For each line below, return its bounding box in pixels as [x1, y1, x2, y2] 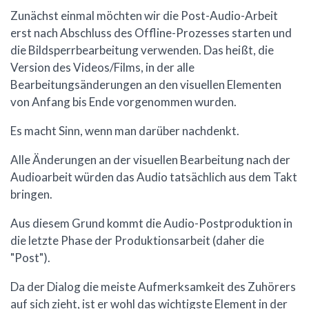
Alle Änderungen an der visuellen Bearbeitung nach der [10, 152, 290, 168]
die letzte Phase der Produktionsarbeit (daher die [10, 233, 264, 248]
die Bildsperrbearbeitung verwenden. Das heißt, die [10, 43, 274, 58]
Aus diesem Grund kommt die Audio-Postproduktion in [10, 216, 292, 231]
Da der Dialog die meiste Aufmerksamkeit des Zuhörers [10, 279, 296, 295]
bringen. [10, 187, 52, 202]
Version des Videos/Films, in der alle [10, 60, 195, 75]
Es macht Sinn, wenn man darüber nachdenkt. [10, 123, 239, 139]
